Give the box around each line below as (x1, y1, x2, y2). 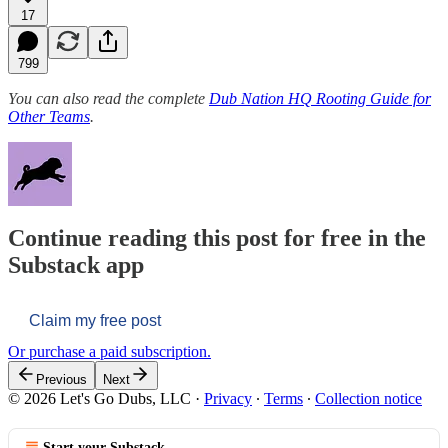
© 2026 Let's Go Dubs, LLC (8, 390, 191, 408)
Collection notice (315, 390, 422, 408)
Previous (36, 372, 87, 388)
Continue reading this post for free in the (8, 225, 426, 252)
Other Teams (8, 107, 90, 125)
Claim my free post (29, 312, 161, 330)
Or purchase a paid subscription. (8, 343, 211, 361)
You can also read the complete (8, 89, 209, 107)
